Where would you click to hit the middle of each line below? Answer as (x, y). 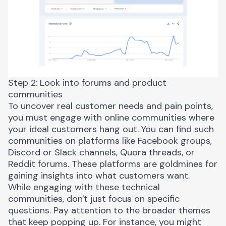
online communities (145, 118)
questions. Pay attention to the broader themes (109, 211)
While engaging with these (65, 187)
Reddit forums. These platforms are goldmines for (113, 164)
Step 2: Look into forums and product (87, 83)
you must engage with (56, 118)
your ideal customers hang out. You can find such (111, 129)
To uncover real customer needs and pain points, (110, 106)
